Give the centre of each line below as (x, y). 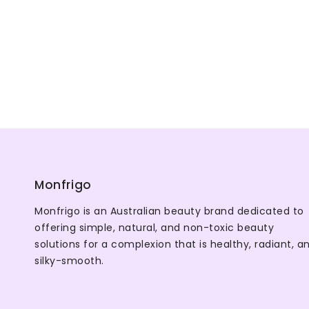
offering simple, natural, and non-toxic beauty (154, 227)
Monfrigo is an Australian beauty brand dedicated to (169, 211)
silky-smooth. (69, 260)
